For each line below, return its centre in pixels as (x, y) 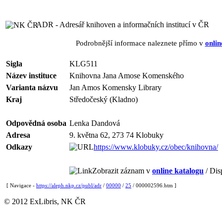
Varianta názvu (32, 87)
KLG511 (83, 64)
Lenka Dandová (95, 123)
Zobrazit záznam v (122, 171)
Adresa (18, 135)
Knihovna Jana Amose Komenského (127, 76)
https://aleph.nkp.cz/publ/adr (69, 185)
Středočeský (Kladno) (104, 99)
